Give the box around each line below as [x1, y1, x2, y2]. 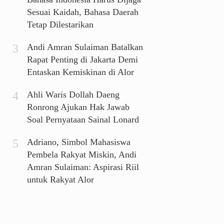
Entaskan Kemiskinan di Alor [26, 67, 134, 77]
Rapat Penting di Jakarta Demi [26, 54, 138, 65]
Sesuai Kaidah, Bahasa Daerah [26, 7, 138, 17]
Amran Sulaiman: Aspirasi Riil [26, 162, 139, 172]
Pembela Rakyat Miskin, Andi [26, 149, 136, 160]
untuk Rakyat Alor [26, 174, 94, 185]
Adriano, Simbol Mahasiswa [26, 137, 130, 147]
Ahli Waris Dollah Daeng [26, 89, 119, 100]
